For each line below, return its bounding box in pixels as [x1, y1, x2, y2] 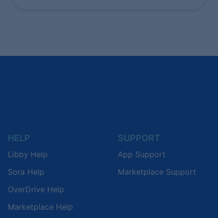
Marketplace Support [118, 166, 196, 177]
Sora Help [8, 166, 44, 177]
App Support [118, 149, 165, 159]
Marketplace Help [8, 201, 73, 212]
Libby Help [8, 149, 48, 159]
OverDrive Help [8, 184, 64, 194]
